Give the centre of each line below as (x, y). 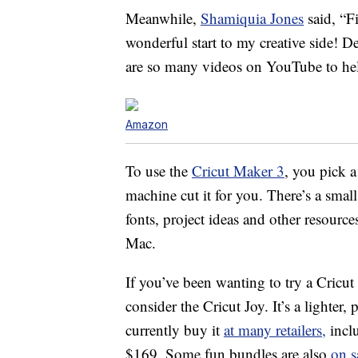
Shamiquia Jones (252, 18)
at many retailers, (275, 330)
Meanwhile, (163, 18)
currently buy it (175, 330)
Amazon (147, 125)
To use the (159, 171)
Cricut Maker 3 (238, 171)
